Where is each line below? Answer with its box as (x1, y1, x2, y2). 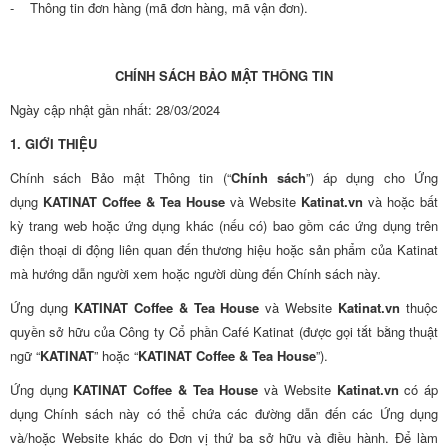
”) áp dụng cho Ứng (305, 168, 439, 187)
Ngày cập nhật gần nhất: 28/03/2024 (10, 100, 220, 119)
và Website (225, 192, 301, 211)
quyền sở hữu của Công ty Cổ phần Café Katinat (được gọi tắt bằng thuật (10, 322, 438, 341)
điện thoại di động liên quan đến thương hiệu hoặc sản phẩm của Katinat (10, 240, 438, 259)
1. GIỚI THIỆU (10, 134, 97, 153)
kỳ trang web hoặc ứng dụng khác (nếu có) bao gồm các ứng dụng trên (10, 216, 438, 235)
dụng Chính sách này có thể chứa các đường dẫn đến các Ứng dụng (10, 404, 438, 423)
